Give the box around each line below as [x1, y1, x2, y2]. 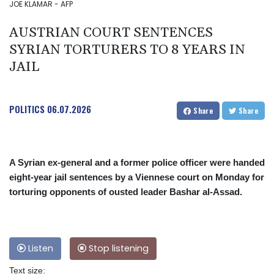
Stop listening [86, 242, 149, 255]
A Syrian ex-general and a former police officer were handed [9, 157, 265, 168]
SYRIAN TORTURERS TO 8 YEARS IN [9, 42, 245, 59]
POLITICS [9, 102, 45, 116]
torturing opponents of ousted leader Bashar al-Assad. [9, 187, 242, 198]
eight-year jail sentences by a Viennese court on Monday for [9, 172, 264, 183]
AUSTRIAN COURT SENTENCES [9, 24, 213, 42]
